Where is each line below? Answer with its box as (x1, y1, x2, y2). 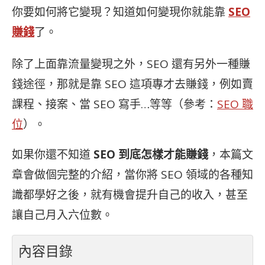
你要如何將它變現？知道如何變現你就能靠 (12, 4, 228, 20)
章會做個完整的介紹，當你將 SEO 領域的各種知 (12, 167, 253, 182)
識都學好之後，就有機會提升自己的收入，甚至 (12, 187, 248, 202)
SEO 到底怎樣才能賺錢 (91, 147, 208, 162)
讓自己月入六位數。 (12, 207, 113, 222)
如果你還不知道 (12, 147, 91, 162)
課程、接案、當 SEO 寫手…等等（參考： (12, 96, 217, 112)
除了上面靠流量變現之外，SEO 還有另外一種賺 (12, 56, 250, 72)
